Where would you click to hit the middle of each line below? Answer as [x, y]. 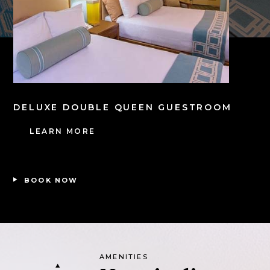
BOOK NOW [51, 180]
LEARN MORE [63, 131]
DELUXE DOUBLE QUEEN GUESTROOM [123, 108]
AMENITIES [124, 256]
